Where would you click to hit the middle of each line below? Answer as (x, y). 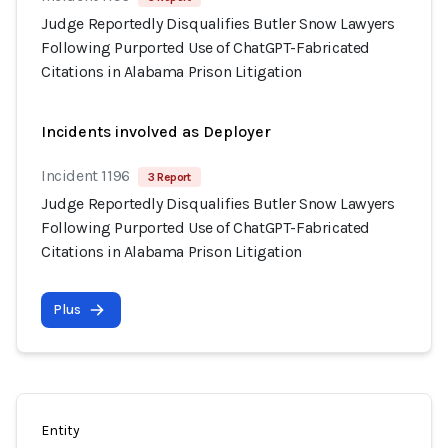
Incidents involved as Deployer (156, 131)
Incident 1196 (85, 175)
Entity (60, 430)
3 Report (169, 177)
